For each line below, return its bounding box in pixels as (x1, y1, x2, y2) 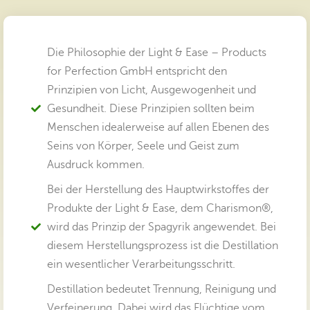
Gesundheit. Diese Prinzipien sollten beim (46, 102, 255, 115)
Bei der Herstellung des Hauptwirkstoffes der (46, 183, 269, 196)
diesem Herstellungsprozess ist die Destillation (46, 239, 278, 252)
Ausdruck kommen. (46, 158, 145, 171)
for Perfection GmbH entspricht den (46, 64, 227, 77)
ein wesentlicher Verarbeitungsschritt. (46, 257, 235, 271)
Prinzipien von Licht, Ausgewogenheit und (46, 83, 256, 96)
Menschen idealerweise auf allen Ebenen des (46, 120, 269, 134)
